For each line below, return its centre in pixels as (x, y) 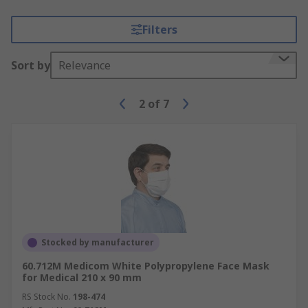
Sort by (31, 65)
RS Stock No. (46, 297)
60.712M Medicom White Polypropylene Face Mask (146, 266)
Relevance (85, 65)
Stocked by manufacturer (98, 242)
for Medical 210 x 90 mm (82, 277)
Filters (159, 30)
